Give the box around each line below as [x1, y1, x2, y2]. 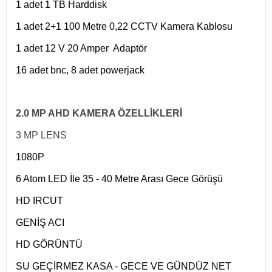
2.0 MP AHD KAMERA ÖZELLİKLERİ [16, 107, 182, 118]
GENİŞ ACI [16, 217, 67, 228]
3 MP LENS [16, 129, 67, 140]
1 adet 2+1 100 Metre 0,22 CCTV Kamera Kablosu [16, 21, 233, 32]
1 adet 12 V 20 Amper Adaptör [16, 42, 147, 53]
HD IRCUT [16, 195, 63, 206]
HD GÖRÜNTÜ [16, 239, 83, 250]
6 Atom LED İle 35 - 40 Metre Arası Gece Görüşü [16, 173, 223, 184]
